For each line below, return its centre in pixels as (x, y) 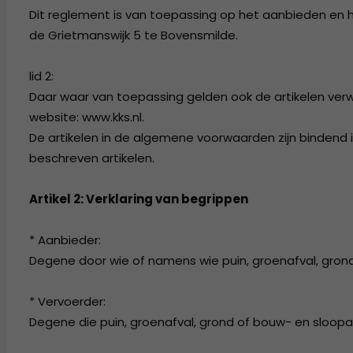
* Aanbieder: (65, 240)
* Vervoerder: (67, 301)
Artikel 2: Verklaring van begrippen (139, 199)
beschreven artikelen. (92, 158)
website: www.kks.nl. (87, 117)
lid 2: (41, 76)
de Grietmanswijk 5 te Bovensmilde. (134, 35)
